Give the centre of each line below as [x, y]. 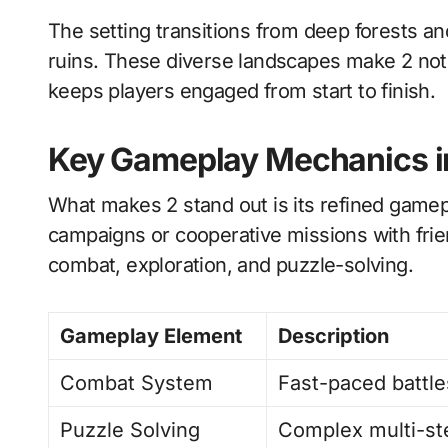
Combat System [137, 383]
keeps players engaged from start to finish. [242, 91]
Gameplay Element [151, 336]
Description [333, 336]
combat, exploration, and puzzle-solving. [230, 265]
